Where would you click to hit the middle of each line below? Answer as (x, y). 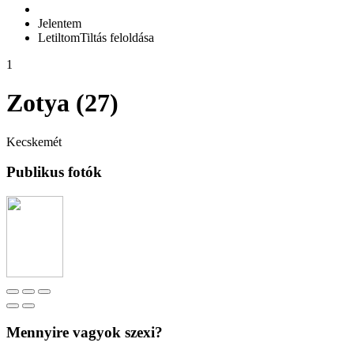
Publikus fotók (54, 172)
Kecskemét (34, 141)
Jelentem (60, 23)
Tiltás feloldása (117, 37)
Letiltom (59, 37)
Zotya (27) (62, 103)
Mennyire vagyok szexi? (85, 332)
